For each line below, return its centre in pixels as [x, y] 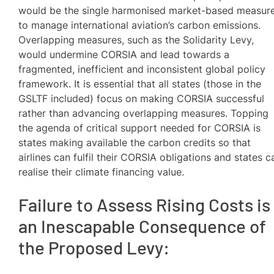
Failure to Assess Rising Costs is [145, 204]
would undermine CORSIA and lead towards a [124, 54]
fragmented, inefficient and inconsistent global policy [142, 69]
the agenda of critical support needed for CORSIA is [140, 128]
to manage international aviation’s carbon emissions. [140, 25]
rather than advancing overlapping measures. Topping [144, 113]
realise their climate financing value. [102, 172]
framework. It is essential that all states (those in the [140, 83]
